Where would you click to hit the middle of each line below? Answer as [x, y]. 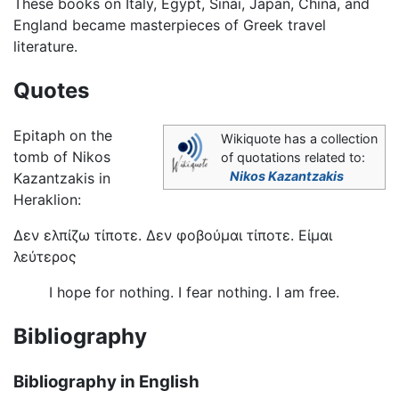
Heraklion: [47, 199]
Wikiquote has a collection [299, 138]
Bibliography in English [106, 382]
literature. [45, 46]
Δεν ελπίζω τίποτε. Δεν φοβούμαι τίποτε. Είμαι [173, 235]
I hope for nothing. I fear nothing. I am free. [194, 292]
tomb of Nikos [62, 156]
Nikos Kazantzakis [287, 175]
